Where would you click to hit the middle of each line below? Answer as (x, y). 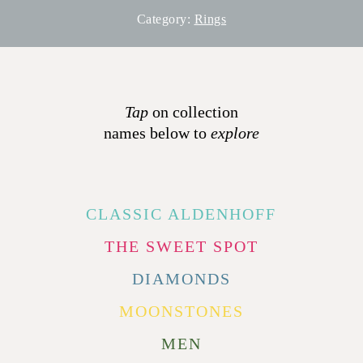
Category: (165, 19)
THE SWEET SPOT (181, 247)
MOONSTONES (181, 312)
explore (235, 133)
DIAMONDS (181, 279)
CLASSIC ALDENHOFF (181, 214)
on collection (193, 112)
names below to (157, 133)
